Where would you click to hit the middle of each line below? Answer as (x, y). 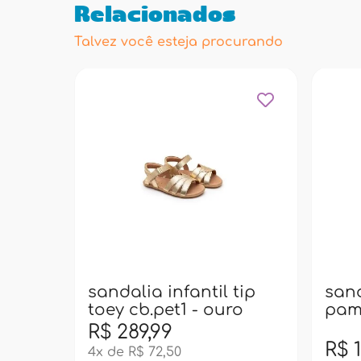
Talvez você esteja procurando (178, 42)
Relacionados (155, 16)
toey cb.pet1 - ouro (166, 310)
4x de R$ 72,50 (135, 352)
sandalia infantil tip (172, 292)
